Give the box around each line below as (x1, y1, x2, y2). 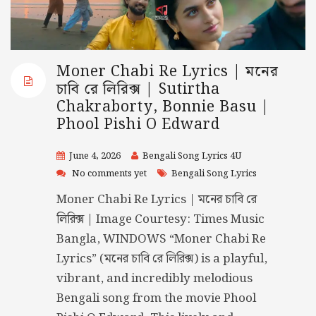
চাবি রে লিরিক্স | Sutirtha (56, 78, 220, 102)
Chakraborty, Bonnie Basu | (56, 95, 270, 120)
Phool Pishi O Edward (56, 113, 221, 138)
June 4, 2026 (69, 149, 121, 164)
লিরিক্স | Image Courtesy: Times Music (56, 209, 265, 230)
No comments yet (72, 166, 147, 182)
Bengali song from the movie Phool (56, 288, 256, 309)
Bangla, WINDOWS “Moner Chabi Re (56, 229, 266, 250)
